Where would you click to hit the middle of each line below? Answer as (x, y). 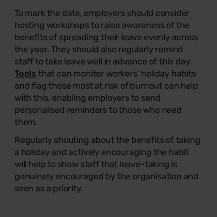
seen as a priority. (49, 188)
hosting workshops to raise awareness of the (102, 25)
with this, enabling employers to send (88, 98)
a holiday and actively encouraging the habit (102, 152)
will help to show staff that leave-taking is (96, 164)
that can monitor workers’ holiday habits (116, 73)
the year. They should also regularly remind (99, 49)
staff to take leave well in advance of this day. (103, 61)
